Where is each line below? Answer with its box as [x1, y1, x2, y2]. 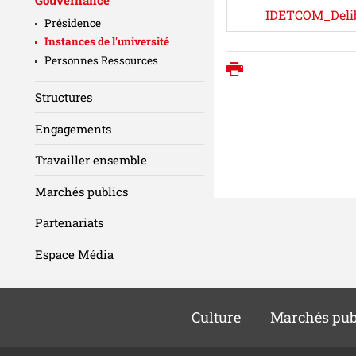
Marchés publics [35, 183, 128, 199]
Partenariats [35, 215, 103, 231]
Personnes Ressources [44, 52, 158, 68]
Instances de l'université [44, 34, 169, 49]
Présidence [44, 15, 101, 30]
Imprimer [251, 61, 318, 81]
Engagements [35, 120, 111, 137]
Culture [191, 307, 241, 327]
